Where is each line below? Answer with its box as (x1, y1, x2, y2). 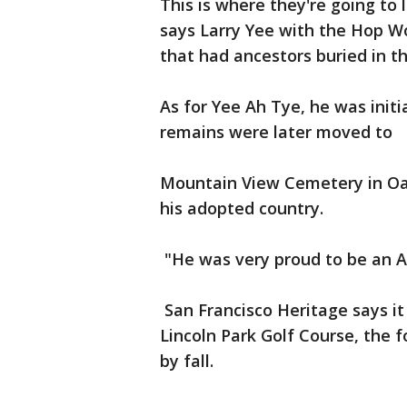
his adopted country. (160, 197, 333, 219)
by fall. (160, 350, 213, 372)
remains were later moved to (160, 121, 392, 143)
